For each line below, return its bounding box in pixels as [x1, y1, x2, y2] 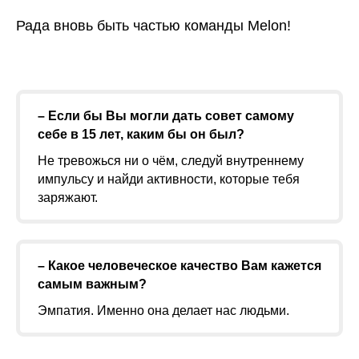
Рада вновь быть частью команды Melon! [16, 18, 291, 34]
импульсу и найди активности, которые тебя [38, 172, 300, 186]
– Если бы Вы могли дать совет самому [38, 109, 294, 123]
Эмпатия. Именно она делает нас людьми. [38, 304, 289, 317]
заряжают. [38, 191, 98, 204]
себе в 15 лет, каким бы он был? [38, 127, 244, 141]
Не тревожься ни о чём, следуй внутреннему [38, 154, 304, 167]
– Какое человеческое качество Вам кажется [38, 259, 321, 272]
